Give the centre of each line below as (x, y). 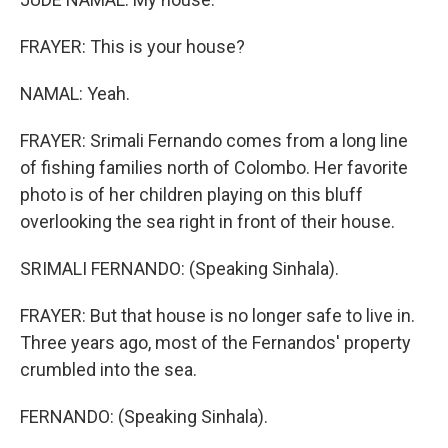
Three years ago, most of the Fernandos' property (215, 342)
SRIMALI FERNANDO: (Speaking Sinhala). (179, 268)
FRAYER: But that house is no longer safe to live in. (217, 315)
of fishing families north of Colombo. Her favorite (214, 167)
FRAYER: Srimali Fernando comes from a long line (214, 140)
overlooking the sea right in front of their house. (207, 221)
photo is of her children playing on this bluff (191, 194)
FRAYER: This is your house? (132, 46)
